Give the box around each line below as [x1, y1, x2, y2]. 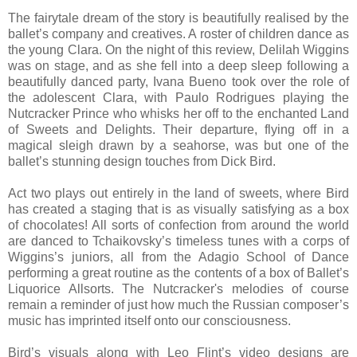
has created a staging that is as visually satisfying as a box [8, 202, 349, 216]
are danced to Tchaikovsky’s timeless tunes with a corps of [8, 233, 349, 248]
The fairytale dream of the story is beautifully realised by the [8, 10, 349, 25]
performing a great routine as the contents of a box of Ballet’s [8, 265, 349, 280]
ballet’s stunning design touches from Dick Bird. [8, 154, 276, 168]
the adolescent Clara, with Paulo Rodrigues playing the [8, 90, 349, 104]
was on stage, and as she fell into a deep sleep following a [8, 58, 349, 73]
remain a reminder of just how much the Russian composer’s [8, 297, 349, 312]
